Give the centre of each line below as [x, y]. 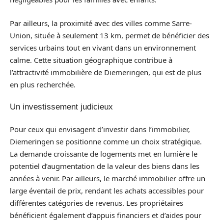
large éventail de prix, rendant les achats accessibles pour [107, 190]
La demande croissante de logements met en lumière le [104, 153]
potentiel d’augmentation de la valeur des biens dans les [105, 166]
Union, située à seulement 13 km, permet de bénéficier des [110, 35]
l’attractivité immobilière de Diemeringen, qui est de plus [106, 72]
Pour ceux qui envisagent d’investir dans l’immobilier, [100, 129]
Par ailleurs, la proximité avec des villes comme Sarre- [101, 23]
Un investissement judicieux [61, 107]
